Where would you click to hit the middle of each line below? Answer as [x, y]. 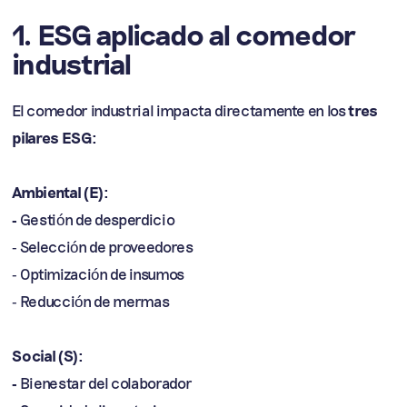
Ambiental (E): [60, 192]
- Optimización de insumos [98, 273]
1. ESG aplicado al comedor [184, 34]
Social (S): [48, 355]
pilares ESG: [55, 137]
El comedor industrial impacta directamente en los [180, 110]
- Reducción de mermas [91, 301]
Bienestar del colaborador [106, 382]
